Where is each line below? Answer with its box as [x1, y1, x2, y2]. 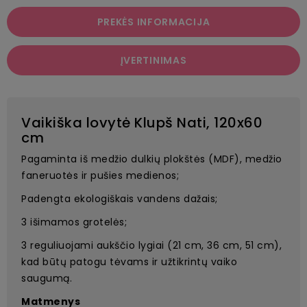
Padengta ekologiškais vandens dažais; [21, 191, 218, 206]
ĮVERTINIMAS [120, 53, 187, 67]
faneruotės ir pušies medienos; [21, 168, 179, 182]
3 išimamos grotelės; [21, 214, 127, 229]
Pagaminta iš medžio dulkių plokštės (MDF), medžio [21, 151, 282, 166]
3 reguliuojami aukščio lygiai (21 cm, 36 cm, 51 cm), [21, 238, 282, 252]
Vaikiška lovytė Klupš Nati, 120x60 [21, 112, 262, 132]
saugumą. [21, 271, 72, 285]
